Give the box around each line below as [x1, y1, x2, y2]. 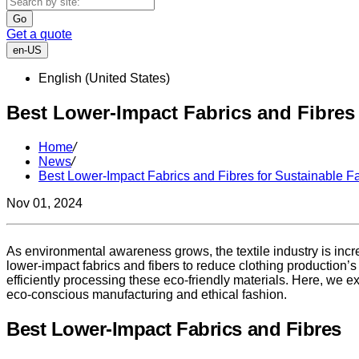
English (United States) [38, 71, 170, 85]
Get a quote [6, 27, 72, 41]
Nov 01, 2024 [6, 196, 83, 210]
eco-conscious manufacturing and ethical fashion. [6, 287, 287, 301]
